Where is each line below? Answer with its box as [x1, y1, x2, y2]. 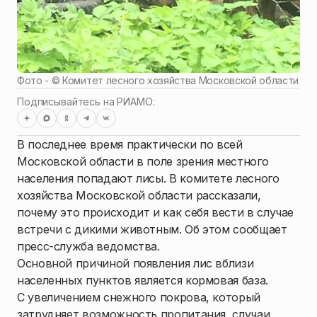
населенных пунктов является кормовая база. [17, 273, 268, 288]
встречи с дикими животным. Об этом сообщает [17, 222, 287, 237]
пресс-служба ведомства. [17, 239, 160, 254]
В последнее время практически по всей [17, 137, 243, 152]
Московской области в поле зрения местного [17, 154, 269, 169]
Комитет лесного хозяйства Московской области [62, 74, 299, 87]
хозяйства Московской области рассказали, [17, 188, 261, 203]
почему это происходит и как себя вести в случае [17, 205, 294, 220]
